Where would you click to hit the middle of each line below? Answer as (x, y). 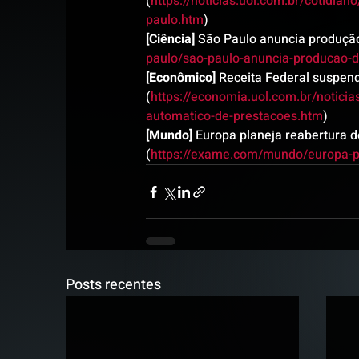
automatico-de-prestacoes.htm (234, 116)
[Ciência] (170, 39)
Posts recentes (113, 285)
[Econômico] (181, 78)
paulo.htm (175, 20)
